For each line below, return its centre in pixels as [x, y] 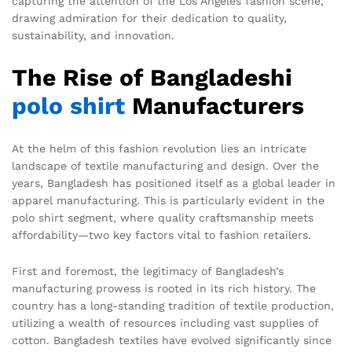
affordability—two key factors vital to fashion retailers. [161, 235]
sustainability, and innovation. [93, 35]
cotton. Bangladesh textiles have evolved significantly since [172, 340]
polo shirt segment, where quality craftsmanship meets [163, 217]
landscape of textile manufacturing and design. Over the [165, 165]
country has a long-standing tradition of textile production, [173, 305]
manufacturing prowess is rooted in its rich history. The [164, 288]
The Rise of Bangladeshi [152, 77]
